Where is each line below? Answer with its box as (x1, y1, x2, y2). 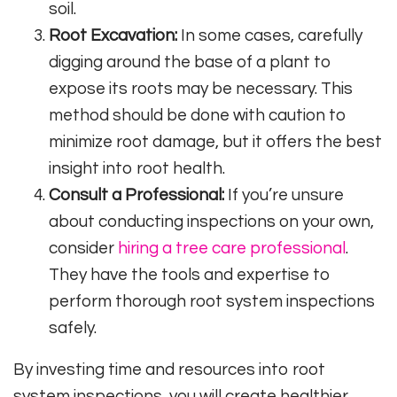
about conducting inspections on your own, (49, 212, 374, 230)
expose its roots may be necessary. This (49, 79, 353, 97)
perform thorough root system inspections (49, 292, 375, 310)
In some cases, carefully (177, 26, 362, 44)
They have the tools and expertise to (49, 265, 331, 284)
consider (49, 238, 118, 257)
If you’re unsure (224, 185, 344, 204)
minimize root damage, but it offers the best (49, 132, 382, 151)
